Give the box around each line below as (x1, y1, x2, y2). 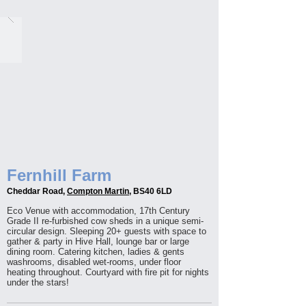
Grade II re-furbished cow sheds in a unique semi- (7, 216, 204, 226)
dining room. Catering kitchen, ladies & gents (7, 247, 184, 257)
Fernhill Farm (7, 166, 111, 184)
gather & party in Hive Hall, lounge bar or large (7, 236, 189, 247)
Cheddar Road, (7, 186, 67, 196)
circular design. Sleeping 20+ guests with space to (7, 226, 206, 236)
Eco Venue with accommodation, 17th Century (7, 206, 190, 216)
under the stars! (7, 277, 69, 288)
